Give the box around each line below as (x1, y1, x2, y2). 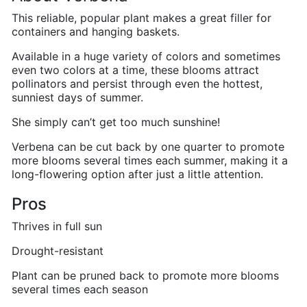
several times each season (12, 282, 148, 296)
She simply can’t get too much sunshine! (12, 115, 220, 129)
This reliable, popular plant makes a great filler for (12, 11, 271, 25)
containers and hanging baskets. (12, 25, 180, 38)
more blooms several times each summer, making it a (12, 153, 288, 167)
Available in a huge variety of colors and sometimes (12, 49, 280, 63)
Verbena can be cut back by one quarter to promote (12, 140, 284, 153)
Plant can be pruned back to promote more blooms (12, 269, 279, 282)
